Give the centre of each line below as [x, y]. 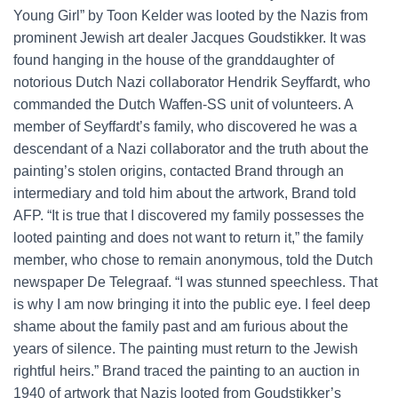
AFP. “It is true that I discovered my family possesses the [189, 215]
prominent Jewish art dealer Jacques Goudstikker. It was [190, 38]
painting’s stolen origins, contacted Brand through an [179, 171]
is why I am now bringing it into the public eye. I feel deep [192, 304]
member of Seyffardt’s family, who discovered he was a [185, 127]
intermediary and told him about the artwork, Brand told [185, 193]
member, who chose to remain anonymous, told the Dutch [193, 260]
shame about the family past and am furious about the [181, 326]
